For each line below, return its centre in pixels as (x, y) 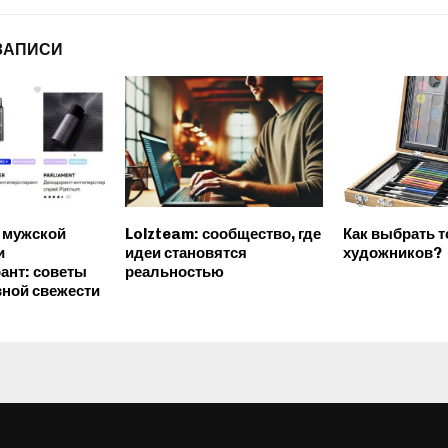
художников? (392, 253)
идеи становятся (185, 253)
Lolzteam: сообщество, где (222, 234)
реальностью (174, 272)
